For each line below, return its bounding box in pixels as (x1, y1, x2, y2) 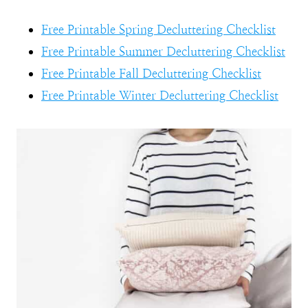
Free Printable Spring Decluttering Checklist (41, 22, 276, 37)
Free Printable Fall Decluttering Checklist (41, 66, 261, 81)
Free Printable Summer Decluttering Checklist (41, 44, 285, 59)
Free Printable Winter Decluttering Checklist (41, 88, 278, 103)
